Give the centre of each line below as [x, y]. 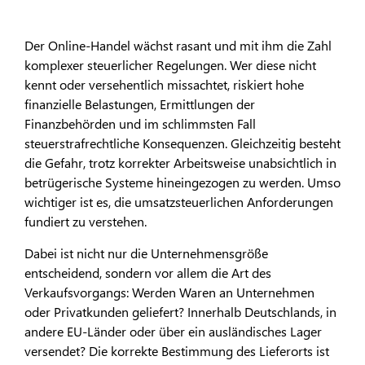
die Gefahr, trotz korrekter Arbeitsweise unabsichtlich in [180, 163]
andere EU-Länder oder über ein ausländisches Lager [173, 331]
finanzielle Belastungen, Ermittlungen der [140, 104]
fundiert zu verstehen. [86, 221]
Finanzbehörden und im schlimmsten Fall [140, 123]
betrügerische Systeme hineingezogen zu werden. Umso [182, 182]
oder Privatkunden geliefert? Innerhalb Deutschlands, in [180, 312]
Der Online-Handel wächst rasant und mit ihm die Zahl [178, 45]
